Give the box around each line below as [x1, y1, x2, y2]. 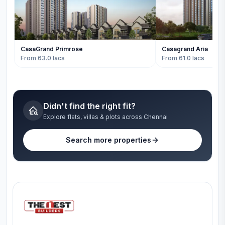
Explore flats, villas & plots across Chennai [43, 113, 168, 121]
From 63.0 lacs [21, 54, 65, 62]
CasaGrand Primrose [21, 45, 83, 53]
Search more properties [66, 136, 151, 144]
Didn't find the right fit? [43, 101, 136, 111]
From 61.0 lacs [161, 54, 204, 62]
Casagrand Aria [161, 45, 208, 53]
